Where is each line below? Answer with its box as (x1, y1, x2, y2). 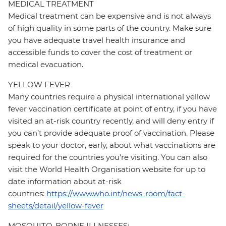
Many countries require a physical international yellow (8, 92, 210, 102)
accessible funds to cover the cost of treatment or (8, 47, 192, 58)
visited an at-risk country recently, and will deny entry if (8, 116, 214, 126)
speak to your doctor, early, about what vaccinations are (8, 140, 215, 150)
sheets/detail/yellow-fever (8, 201, 103, 211)
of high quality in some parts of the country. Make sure (8, 23, 211, 33)
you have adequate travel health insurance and (8, 35, 185, 45)
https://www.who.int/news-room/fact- (46, 189, 185, 199)
